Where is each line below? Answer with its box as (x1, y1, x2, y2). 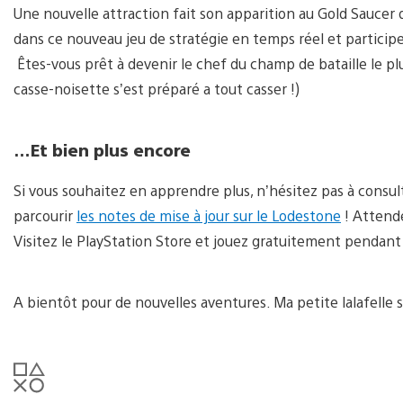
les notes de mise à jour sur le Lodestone (76, 206, 341, 226)
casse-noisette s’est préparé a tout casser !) (13, 79, 300, 99)
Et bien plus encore (31, 139, 191, 161)
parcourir (13, 206, 76, 226)
